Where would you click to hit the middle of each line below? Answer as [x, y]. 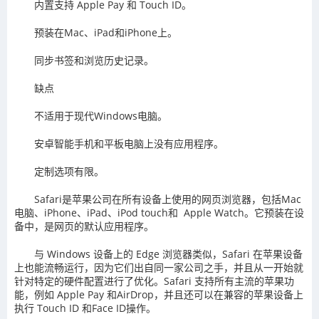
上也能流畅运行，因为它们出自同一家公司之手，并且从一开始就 [159, 268]
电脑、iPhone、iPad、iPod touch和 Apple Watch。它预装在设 [159, 213]
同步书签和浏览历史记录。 [94, 61]
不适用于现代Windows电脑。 [101, 116]
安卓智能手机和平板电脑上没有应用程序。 [129, 144]
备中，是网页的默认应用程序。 [84, 226]
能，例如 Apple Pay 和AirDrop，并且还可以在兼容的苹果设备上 [159, 295]
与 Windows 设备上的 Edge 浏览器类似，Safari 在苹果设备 [168, 254]
